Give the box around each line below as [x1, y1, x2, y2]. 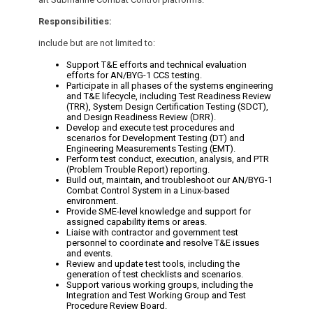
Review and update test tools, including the [66, 259, 240, 269]
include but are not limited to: [38, 38, 155, 48]
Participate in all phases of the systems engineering [66, 80, 273, 91]
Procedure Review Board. [66, 300, 167, 311]
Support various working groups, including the [66, 279, 253, 290]
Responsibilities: [38, 16, 112, 27]
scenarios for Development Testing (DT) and [66, 133, 245, 143]
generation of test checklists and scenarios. [66, 269, 243, 279]
